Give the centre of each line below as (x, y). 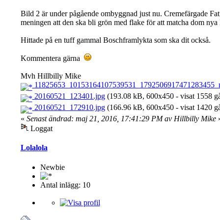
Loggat (40, 129)
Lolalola (34, 148)
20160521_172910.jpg (69, 108)
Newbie (52, 167)
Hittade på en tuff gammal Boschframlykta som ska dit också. (115, 40)
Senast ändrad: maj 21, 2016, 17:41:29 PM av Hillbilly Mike (121, 119)
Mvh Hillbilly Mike (51, 76)
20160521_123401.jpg (69, 96)
